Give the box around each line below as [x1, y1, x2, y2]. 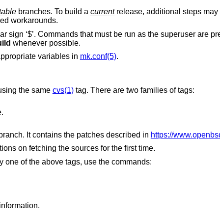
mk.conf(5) [80, 52, 116, 61]
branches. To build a [16, 7, 90, 16]
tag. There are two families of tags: [73, 85, 194, 94]
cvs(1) [52, 85, 74, 94]
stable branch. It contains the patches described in [32, 130, 151, 139]
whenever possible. [10, 38, 81, 47]
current [90, 7, 114, 16]
